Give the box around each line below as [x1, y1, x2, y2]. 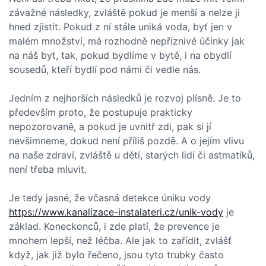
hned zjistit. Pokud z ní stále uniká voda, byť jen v [9, 21, 232, 33]
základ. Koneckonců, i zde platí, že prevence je [9, 220, 220, 232]
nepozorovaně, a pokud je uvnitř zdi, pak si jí [9, 121, 211, 132]
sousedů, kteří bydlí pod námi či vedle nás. [9, 64, 201, 75]
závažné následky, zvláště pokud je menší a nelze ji [9, 7, 240, 18]
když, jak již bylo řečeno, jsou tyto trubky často [9, 249, 224, 261]
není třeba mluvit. [9, 163, 87, 175]
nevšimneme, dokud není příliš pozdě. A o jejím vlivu [9, 135, 244, 147]
